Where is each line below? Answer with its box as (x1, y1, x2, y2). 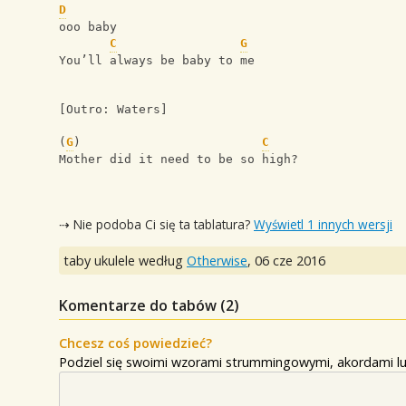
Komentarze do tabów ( (59, 295, 226, 316)
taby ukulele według (63, 252, 187, 270)
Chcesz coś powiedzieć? (59, 334, 212, 353)
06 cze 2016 (255, 252, 325, 270)
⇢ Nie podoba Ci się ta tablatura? (59, 215, 254, 233)
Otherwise (187, 252, 247, 270)
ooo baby (59, 20, 117, 34)
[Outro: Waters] (59, 102, 168, 117)
